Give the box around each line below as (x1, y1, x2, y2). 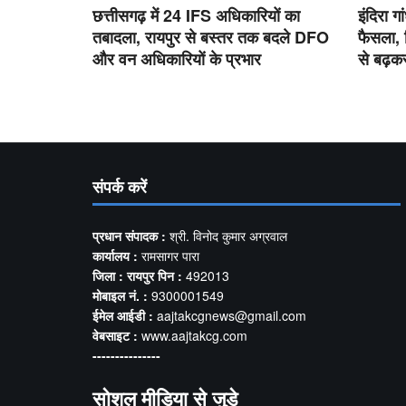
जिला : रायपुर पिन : (92, 266, 182, 285)
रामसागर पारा (141, 246, 199, 265)
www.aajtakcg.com (141, 325, 247, 344)
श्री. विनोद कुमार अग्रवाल (169, 226, 287, 245)
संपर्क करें (92, 174, 147, 198)
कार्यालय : (92, 246, 141, 265)
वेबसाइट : (92, 325, 141, 344)
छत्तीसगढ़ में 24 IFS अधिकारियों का (92, 3, 300, 27)
